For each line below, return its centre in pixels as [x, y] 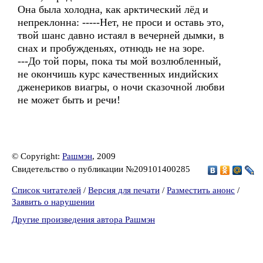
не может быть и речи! [69, 100]
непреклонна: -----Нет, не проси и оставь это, [121, 22]
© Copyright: [37, 156]
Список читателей [46, 190]
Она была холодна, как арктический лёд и [113, 9]
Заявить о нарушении [53, 202]
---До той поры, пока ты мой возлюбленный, [119, 61]
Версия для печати [124, 190]
